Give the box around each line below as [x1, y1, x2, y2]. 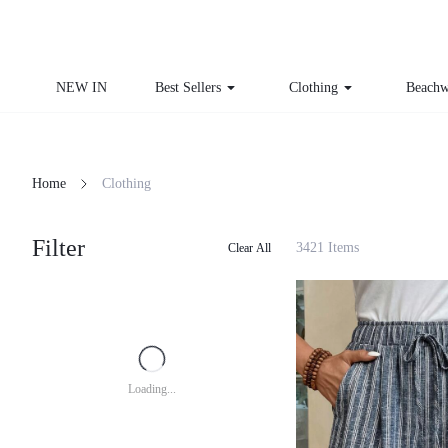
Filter [32, 235, 85, 261]
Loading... [128, 382, 176, 396]
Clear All [228, 240, 271, 255]
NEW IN [56, 80, 107, 95]
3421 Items [296, 240, 359, 255]
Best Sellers [155, 80, 221, 95]
